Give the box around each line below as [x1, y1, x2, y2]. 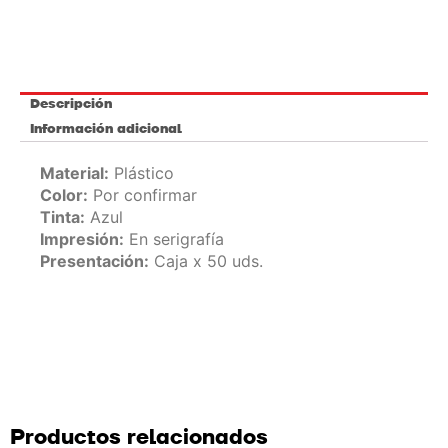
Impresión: [40, 229, 124, 250]
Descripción [30, 95, 112, 114]
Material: [40, 163, 109, 184]
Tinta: [40, 207, 85, 228]
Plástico [109, 163, 174, 184]
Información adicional [30, 120, 182, 139]
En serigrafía [124, 229, 224, 250]
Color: [40, 185, 88, 206]
